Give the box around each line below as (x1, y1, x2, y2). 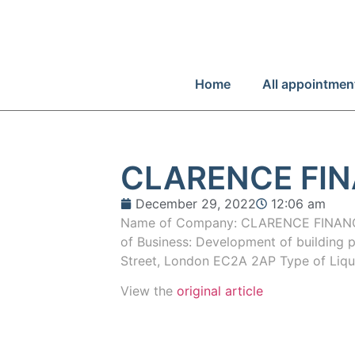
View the (120, 283, 177, 300)
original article (177, 283, 264, 300)
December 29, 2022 (136, 196, 257, 212)
